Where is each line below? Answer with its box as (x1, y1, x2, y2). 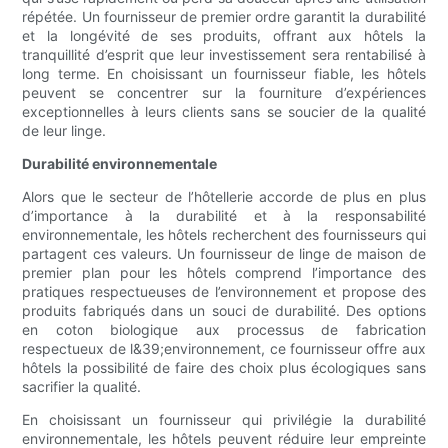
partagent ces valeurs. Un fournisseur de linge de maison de (22, 245, 426, 263)
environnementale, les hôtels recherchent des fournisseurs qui (22, 226, 426, 244)
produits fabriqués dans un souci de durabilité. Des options (22, 302, 426, 320)
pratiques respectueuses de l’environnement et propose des (22, 283, 426, 301)
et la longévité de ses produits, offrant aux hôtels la (22, 27, 426, 45)
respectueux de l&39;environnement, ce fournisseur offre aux (22, 340, 426, 358)
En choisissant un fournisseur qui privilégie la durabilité (22, 411, 426, 429)
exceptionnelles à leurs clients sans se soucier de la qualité (22, 103, 426, 121)
